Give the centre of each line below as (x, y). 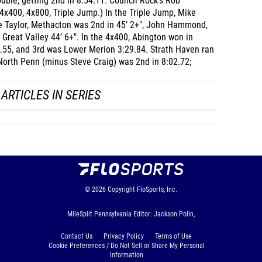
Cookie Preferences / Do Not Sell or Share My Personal (126, 246)
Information (126, 255)
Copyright (121, 190)
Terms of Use (173, 237)
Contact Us (77, 237)
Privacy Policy (124, 237)
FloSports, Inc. (157, 190)
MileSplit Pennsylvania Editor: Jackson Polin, (131, 214)
